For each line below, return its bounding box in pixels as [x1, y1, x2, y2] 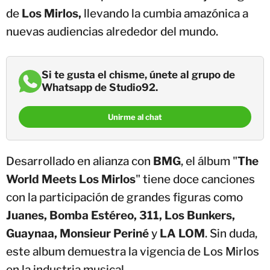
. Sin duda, [205, 227, 257, 241]
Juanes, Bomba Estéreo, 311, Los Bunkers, [6, 209, 235, 223]
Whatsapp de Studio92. [42, 81, 158, 94]
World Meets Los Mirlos [6, 172, 136, 187]
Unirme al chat [108, 111, 162, 122]
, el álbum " [181, 154, 237, 169]
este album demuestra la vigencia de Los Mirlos [6, 245, 259, 259]
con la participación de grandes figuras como [6, 190, 243, 205]
